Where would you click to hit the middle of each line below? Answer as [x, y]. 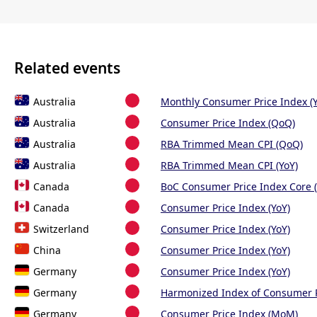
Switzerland [61, 229]
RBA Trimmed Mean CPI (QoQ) [232, 144]
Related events [67, 68]
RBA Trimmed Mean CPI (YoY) [229, 166]
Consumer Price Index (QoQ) [228, 123]
